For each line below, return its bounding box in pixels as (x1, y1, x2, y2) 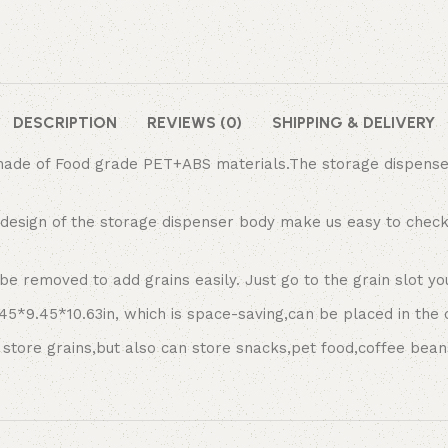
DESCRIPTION (13, 112, 117, 132)
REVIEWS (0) (147, 112, 242, 132)
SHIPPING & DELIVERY (272, 112, 435, 132)
